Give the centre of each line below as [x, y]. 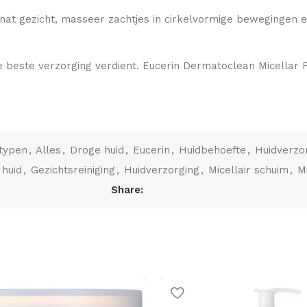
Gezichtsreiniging [73, 170]
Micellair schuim [248, 170]
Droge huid [97, 150]
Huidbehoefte [212, 150]
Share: [127, 190]
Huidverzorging [162, 170]
